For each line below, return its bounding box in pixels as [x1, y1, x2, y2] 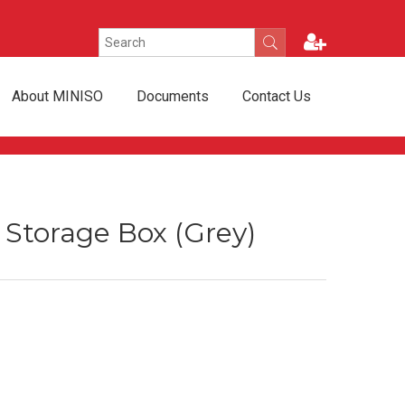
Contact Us [242, 88, 311, 106]
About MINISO [12, 88, 103, 106]
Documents [137, 88, 209, 106]
